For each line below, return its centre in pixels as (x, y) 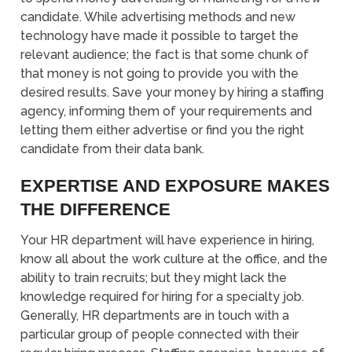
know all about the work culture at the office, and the (174, 259)
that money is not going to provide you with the (160, 74)
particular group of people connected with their (160, 335)
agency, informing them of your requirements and (167, 112)
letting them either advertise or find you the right (163, 130)
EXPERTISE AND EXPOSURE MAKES (176, 186)
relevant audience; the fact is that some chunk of (165, 55)
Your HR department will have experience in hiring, (168, 240)
